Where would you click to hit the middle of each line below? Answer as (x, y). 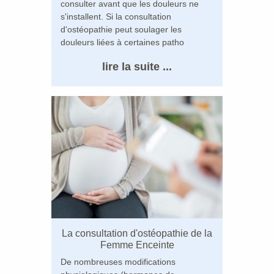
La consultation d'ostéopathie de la (137, 233)
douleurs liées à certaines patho (122, 42)
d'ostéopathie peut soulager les (121, 29)
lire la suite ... (137, 66)
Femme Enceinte (137, 245)
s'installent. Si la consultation (116, 16)
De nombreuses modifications (118, 261)
